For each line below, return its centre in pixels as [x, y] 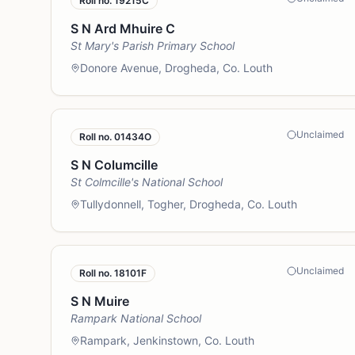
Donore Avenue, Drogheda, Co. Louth [176, 68]
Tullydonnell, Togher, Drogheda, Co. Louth [189, 204]
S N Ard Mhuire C [123, 29]
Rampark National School [136, 318]
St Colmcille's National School [147, 182]
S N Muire [100, 301]
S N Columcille [114, 165]
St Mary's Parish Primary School [153, 46]
